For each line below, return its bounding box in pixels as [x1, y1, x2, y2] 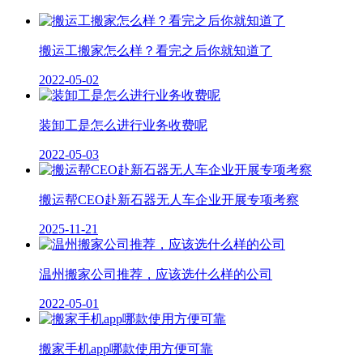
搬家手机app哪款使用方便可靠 [39, 341, 213, 356]
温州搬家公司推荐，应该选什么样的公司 [39, 267, 272, 281]
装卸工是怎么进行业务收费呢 [39, 117, 207, 132]
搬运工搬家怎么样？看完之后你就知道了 [39, 43, 272, 58]
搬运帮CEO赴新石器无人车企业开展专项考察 [39, 192, 299, 207]
